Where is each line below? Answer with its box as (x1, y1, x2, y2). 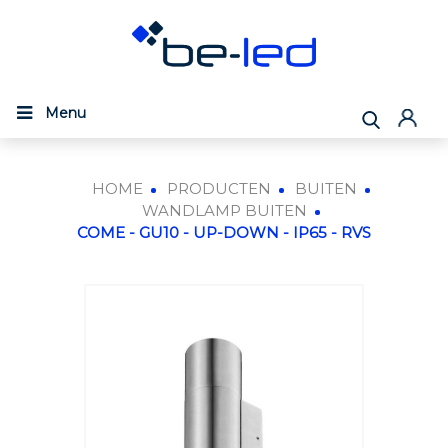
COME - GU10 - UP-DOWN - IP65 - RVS (77, 223, 371, 242)
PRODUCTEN (166, 179, 271, 198)
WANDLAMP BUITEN (141, 201, 307, 220)
